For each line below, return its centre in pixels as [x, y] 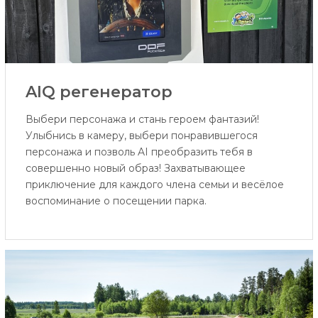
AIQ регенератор [99, 92]
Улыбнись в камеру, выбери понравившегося [141, 136]
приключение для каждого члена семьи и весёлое [154, 185]
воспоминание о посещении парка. [116, 201]
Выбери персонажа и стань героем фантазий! [142, 120]
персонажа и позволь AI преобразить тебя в [139, 152]
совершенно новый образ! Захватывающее [135, 169]
